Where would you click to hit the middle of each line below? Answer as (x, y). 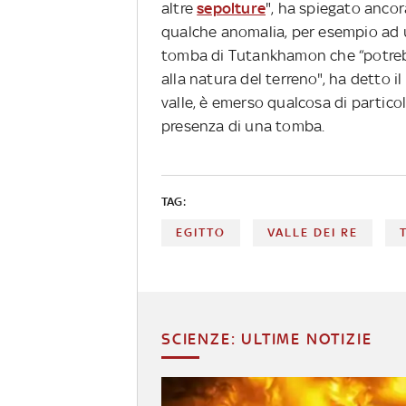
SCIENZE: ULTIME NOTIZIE (267, 338)
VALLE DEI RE (313, 232)
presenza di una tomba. (243, 126)
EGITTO (201, 232)
